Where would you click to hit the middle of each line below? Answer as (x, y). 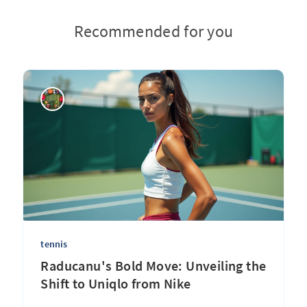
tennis (54, 244)
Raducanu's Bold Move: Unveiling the (153, 266)
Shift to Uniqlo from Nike (116, 283)
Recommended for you (153, 31)
